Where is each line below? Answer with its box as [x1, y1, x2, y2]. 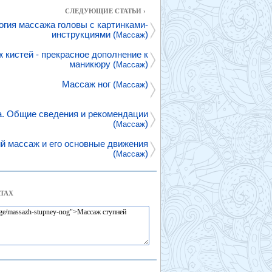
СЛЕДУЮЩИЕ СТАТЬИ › [65, 7, 146, 15]
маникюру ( [69, 59, 116, 69]
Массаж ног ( [62, 79, 116, 89]
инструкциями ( [52, 29, 116, 39]
